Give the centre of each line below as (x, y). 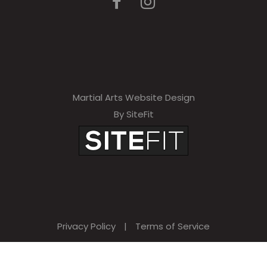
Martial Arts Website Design (133, 97)
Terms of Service (173, 226)
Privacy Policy (86, 226)
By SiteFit (133, 114)
